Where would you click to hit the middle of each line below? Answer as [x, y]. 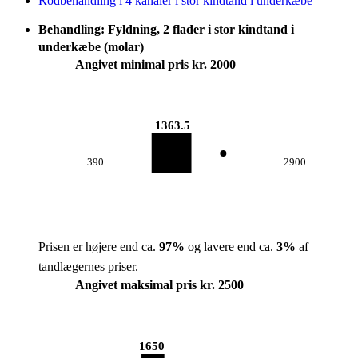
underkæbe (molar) [91, 47]
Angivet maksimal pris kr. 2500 [159, 285]
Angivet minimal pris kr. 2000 [155, 64]
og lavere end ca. [231, 247]
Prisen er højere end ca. [99, 247]
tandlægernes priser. [88, 267]
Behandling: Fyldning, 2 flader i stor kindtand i [166, 29]
